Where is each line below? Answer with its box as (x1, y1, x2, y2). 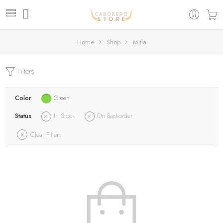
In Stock (54, 111, 75, 120)
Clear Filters (30, 130, 61, 139)
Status (15, 111, 31, 120)
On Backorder (97, 111, 132, 120)
